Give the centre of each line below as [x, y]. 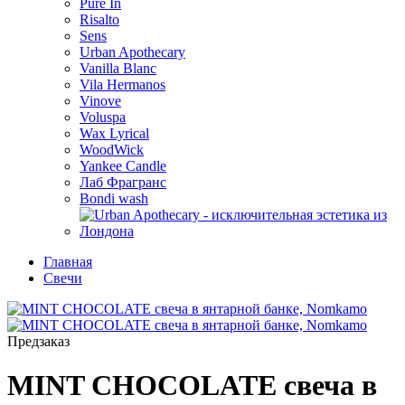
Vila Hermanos [122, 85]
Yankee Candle [123, 166]
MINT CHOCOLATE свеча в [192, 386]
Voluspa [103, 117]
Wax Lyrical [114, 133]
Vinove [100, 101]
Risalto [99, 19]
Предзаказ [38, 341]
